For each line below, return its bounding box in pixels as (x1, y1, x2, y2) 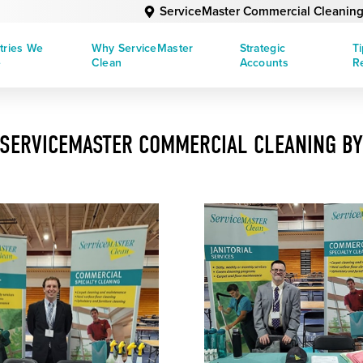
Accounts (239, 55, 288, 70)
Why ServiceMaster (91, 41, 194, 55)
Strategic (239, 41, 286, 55)
